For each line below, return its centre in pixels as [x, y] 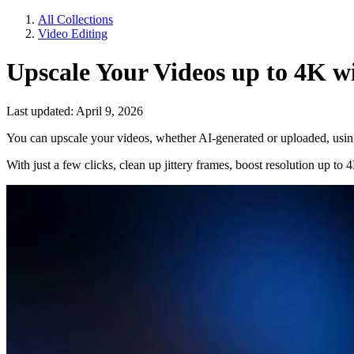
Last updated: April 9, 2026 [75, 111]
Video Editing [73, 34]
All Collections [75, 19]
